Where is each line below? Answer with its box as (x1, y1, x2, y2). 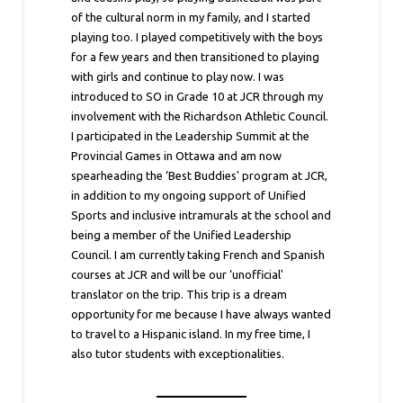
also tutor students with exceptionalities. (71, 347, 285, 361)
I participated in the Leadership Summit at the (71, 130, 310, 143)
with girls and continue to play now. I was (71, 70, 285, 84)
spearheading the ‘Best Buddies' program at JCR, (71, 169, 328, 183)
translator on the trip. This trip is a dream (71, 288, 288, 301)
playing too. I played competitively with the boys (71, 31, 324, 44)
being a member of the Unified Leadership (71, 228, 292, 242)
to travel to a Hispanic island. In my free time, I (71, 327, 311, 341)
